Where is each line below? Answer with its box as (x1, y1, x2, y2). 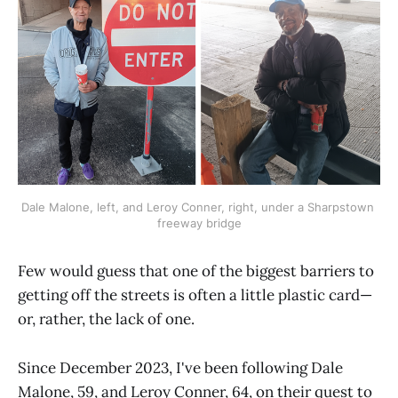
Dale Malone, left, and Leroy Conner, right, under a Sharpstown (20, 200, 374, 215)
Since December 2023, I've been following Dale (18, 357, 343, 378)
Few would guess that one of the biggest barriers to (18, 261, 374, 282)
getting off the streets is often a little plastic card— (18, 285, 372, 306)
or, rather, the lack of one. (18, 309, 195, 330)
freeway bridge (156, 216, 242, 231)
